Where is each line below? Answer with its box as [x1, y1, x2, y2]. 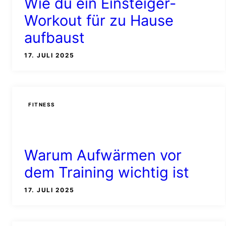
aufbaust [24, 28, 85, 46]
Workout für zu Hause [24, 11, 174, 29]
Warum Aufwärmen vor [24, 146, 182, 164]
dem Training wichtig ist [24, 163, 189, 181]
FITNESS [28, 101, 55, 108]
